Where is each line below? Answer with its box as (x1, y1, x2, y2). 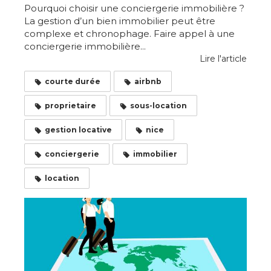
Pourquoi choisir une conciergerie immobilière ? (24, 2, 244, 15)
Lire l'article (200, 53, 247, 65)
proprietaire (45, 101, 96, 111)
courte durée (45, 77, 100, 87)
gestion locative (45, 125, 112, 135)
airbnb (134, 77, 162, 87)
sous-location (130, 101, 187, 111)
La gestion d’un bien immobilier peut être (24, 15, 215, 27)
